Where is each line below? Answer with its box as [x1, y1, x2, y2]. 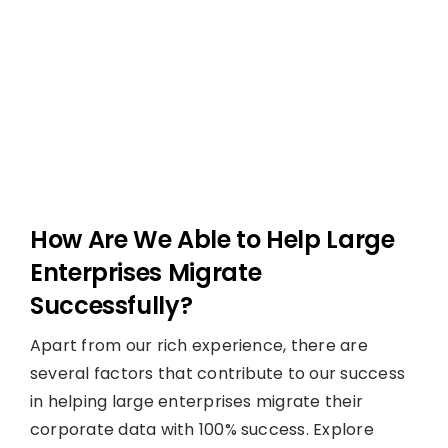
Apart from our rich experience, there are [29, 333, 368, 357]
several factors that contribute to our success [29, 361, 406, 385]
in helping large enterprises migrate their [29, 389, 364, 413]
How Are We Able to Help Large [29, 222, 395, 256]
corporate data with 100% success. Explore [29, 417, 374, 441]
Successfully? [29, 288, 193, 322]
